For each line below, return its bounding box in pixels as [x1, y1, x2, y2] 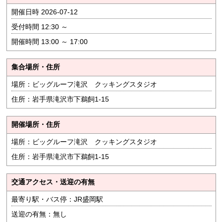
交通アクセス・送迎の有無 [11, 178, 95, 186]
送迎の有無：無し [11, 210, 67, 219]
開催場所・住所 [11, 120, 60, 129]
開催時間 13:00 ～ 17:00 [11, 38, 88, 46]
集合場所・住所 [11, 63, 60, 71]
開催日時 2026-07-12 [11, 8, 78, 16]
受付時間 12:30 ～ [11, 23, 68, 31]
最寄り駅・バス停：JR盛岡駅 [11, 195, 103, 204]
